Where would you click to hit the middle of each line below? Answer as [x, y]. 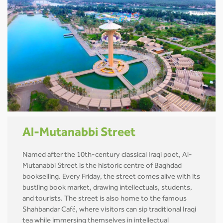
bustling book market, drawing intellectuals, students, [107, 188]
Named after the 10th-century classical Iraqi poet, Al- [107, 155]
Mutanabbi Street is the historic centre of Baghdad [102, 166]
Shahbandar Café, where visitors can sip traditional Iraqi [109, 210]
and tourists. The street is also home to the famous [105, 199]
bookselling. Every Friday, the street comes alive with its [111, 177]
